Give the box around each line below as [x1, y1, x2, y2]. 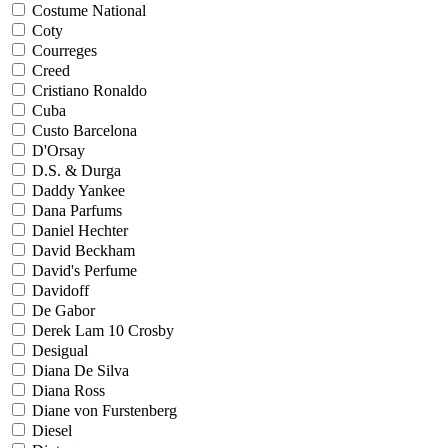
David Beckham [32, 242, 135, 259]
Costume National [32, 2, 146, 19]
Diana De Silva [32, 362, 129, 379]
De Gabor [32, 302, 95, 319]
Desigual [32, 342, 88, 359]
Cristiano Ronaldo [32, 82, 147, 99]
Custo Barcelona [32, 122, 137, 139]
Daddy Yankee [32, 182, 125, 199]
